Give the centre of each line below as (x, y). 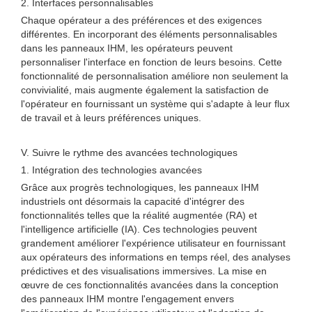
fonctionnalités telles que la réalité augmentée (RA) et (139, 215)
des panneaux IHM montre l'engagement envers (127, 299)
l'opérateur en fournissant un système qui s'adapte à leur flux (155, 104)
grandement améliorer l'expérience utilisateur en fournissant (153, 243)
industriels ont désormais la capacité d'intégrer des (133, 201)
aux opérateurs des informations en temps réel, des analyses (156, 257)
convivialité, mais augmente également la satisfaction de (145, 90)
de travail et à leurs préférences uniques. (111, 118)
